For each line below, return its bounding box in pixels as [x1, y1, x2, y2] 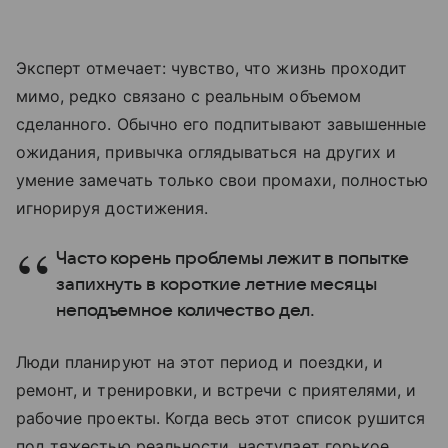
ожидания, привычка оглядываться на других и [16, 142, 397, 163]
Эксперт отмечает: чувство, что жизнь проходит [16, 58, 408, 79]
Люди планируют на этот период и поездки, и [16, 352, 384, 373]
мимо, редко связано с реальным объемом [16, 86, 361, 107]
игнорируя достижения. [16, 198, 209, 219]
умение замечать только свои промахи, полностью [16, 170, 429, 191]
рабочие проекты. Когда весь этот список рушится [16, 408, 426, 429]
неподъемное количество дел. [56, 301, 315, 321]
